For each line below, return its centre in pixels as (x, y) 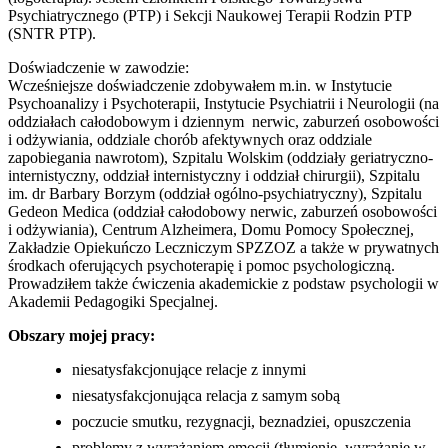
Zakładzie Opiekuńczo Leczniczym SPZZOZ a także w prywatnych (223, 248)
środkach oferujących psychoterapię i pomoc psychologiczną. (201, 266)
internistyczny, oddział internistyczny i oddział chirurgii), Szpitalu (214, 176)
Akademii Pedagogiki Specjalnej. (113, 302)
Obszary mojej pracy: (81, 336)
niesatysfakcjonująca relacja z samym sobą (206, 396)
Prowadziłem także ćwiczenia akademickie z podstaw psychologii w (223, 284)
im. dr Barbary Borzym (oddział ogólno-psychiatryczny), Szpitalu (215, 194)
